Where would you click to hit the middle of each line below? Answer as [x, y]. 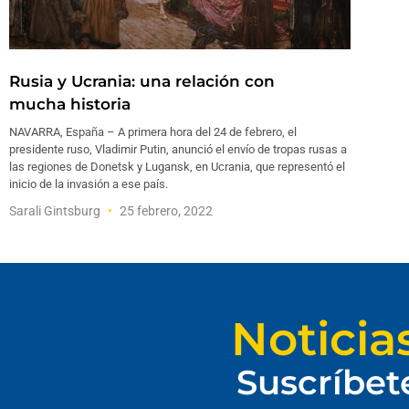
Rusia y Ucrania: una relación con [142, 82]
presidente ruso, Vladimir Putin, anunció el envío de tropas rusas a [178, 150]
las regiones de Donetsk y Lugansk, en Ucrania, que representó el [177, 167]
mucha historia [70, 105]
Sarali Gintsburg [56, 211]
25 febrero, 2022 [165, 211]
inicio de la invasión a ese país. [89, 184]
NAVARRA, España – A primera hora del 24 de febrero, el [153, 132]
